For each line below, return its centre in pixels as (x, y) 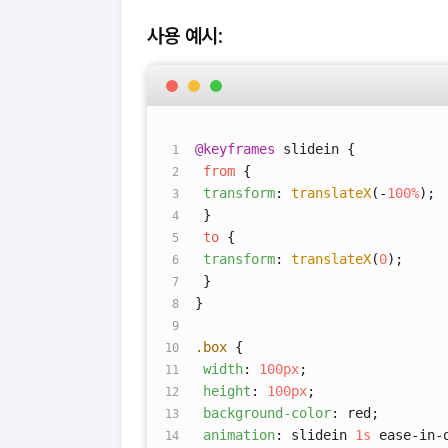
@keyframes (235, 149)
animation (239, 435)
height (227, 391)
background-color (267, 413)
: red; (355, 413)
